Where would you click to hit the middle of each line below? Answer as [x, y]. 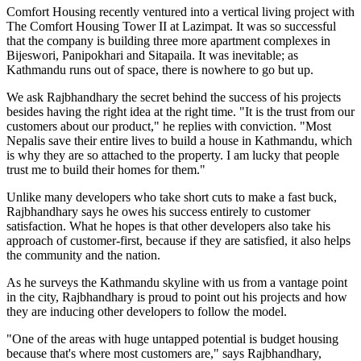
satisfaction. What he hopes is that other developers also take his [168, 226]
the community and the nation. [83, 255]
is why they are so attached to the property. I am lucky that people [173, 156]
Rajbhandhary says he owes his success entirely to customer [158, 212]
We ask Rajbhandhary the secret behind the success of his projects [174, 98]
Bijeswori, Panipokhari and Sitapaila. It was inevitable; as [152, 56]
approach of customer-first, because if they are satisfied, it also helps [178, 241]
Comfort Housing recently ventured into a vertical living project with [180, 12]
